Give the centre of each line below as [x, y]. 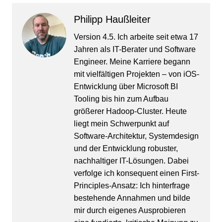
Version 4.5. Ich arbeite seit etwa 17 [136, 37]
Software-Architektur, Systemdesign [136, 136]
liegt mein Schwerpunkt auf [121, 124]
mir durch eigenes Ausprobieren [130, 210]
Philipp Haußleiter [112, 19]
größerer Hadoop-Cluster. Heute [130, 111]
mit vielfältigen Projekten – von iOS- [136, 74]
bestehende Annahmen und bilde [132, 198]
